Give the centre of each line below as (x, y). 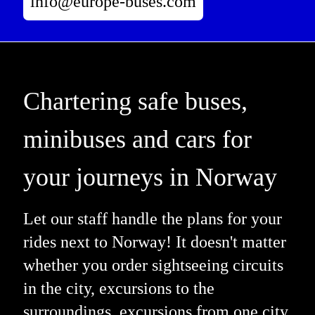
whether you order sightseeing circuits (153, 265)
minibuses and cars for (137, 139)
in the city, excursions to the (118, 288)
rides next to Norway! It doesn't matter (154, 242)
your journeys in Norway (150, 177)
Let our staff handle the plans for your (152, 218)
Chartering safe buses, (135, 101)
